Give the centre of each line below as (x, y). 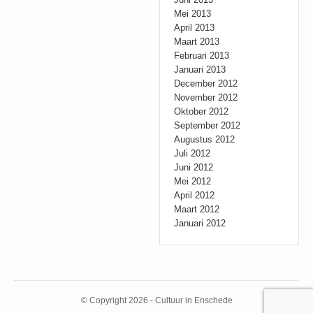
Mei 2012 (193, 181)
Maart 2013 (197, 42)
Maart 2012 (197, 209)
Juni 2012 (194, 167)
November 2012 (206, 97)
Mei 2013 (193, 14)
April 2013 (195, 28)
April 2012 (195, 195)
